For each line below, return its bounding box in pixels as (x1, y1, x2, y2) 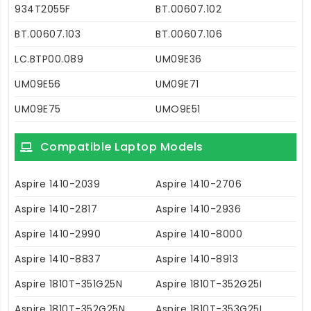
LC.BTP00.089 (15, 51, 83, 66)
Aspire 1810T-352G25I (155, 276, 262, 291)
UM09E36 (155, 51, 202, 66)
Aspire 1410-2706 (155, 176, 242, 191)
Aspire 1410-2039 (15, 176, 100, 191)
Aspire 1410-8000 (155, 226, 242, 241)
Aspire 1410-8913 (155, 251, 238, 266)
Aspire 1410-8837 (15, 251, 101, 266)
